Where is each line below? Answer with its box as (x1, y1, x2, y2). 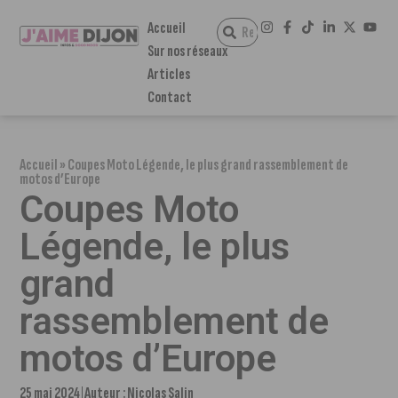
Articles (147, 65, 190, 84)
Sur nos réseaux (147, 42, 227, 60)
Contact (147, 88, 192, 107)
